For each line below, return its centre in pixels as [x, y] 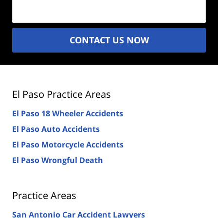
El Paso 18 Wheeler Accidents [68, 113]
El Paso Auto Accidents [56, 129]
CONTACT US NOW [109, 40]
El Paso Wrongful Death [58, 160]
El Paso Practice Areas [62, 94]
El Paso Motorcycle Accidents [68, 144]
